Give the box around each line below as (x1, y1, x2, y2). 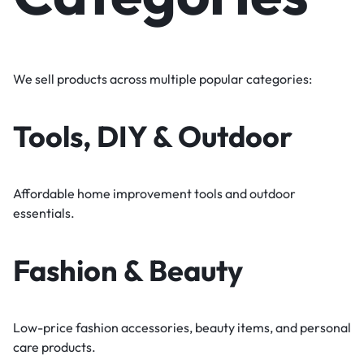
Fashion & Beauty (13, 252, 243, 289)
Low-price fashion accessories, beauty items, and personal (13, 319, 351, 336)
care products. (13, 339, 96, 356)
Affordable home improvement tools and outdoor (13, 185, 296, 202)
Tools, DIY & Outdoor (13, 118, 292, 155)
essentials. (13, 205, 75, 222)
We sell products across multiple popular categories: (13, 71, 312, 88)
